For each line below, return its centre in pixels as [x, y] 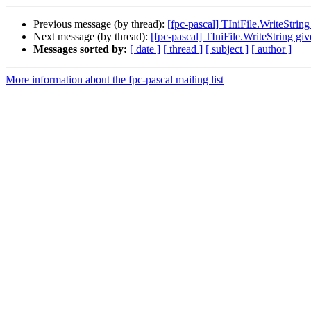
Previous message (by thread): [100, 24]
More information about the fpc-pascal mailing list [115, 80]
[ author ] [271, 49]
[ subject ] [227, 49]
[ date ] [145, 49]
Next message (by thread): [92, 37]
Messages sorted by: [80, 49]
